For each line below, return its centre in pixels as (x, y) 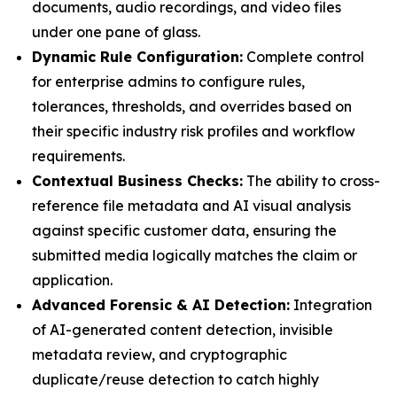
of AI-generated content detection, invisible (183, 329)
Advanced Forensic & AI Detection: (161, 304)
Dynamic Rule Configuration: (137, 56)
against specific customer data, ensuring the (184, 230)
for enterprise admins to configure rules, (168, 81)
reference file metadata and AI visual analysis (191, 205)
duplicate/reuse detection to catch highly (175, 379)
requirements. (78, 156)
